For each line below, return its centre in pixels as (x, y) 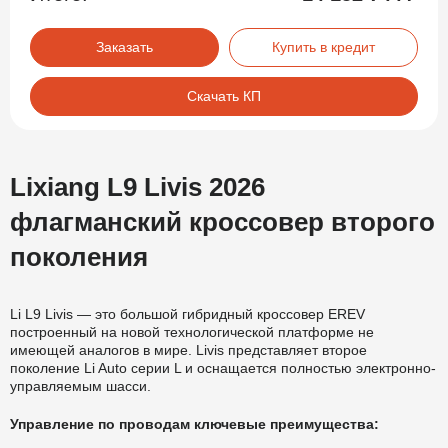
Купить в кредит (323, 46)
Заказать (124, 46)
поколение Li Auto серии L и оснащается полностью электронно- (223, 367)
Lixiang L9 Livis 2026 (137, 186)
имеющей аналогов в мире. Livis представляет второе (188, 349)
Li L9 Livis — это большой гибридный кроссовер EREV (187, 313)
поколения (79, 256)
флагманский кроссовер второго (222, 221)
